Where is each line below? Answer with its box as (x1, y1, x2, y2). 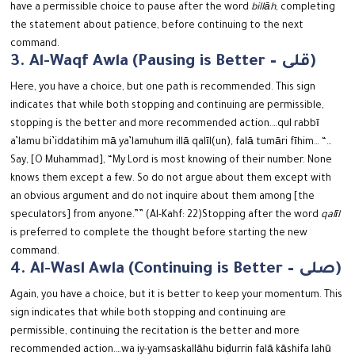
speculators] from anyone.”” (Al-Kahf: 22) (10, 210, 203, 222)
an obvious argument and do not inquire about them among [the (10, 192, 315, 204)
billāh (251, 2, 277, 14)
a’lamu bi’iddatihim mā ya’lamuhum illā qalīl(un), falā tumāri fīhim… (10, 137, 323, 149)
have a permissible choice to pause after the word (10, 2, 252, 14)
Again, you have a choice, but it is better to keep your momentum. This (10, 290, 343, 302)
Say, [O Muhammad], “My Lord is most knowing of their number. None (10, 155, 333, 167)
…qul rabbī (272, 119, 320, 131)
